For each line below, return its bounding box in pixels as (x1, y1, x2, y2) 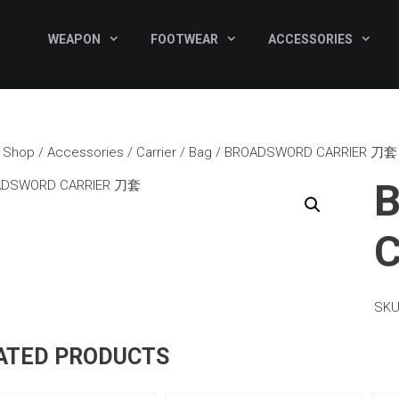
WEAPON (48, 31, 102, 46)
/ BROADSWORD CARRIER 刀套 (212, 144, 397, 160)
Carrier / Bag (136, 144, 212, 160)
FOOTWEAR (151, 31, 219, 46)
